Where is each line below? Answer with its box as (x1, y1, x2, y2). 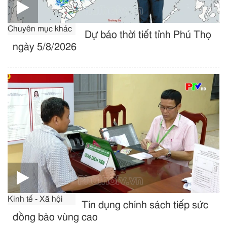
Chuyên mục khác (8, 25, 72, 33)
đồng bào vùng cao (13, 212, 98, 222)
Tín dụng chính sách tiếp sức (82, 200, 209, 210)
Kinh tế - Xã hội (8, 195, 63, 203)
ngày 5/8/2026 (13, 42, 77, 53)
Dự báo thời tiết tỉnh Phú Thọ (82, 30, 212, 41)
